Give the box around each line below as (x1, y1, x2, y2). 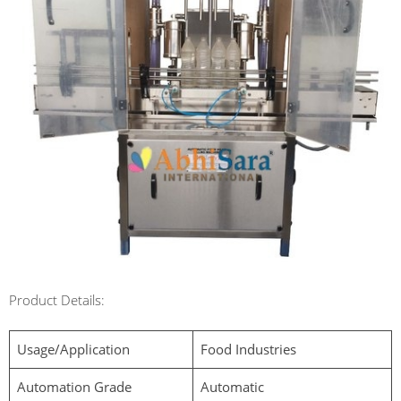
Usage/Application (16, 340, 130, 358)
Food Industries (200, 340, 296, 358)
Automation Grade (16, 378, 132, 396)
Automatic (200, 378, 264, 396)
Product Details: (9, 291, 105, 309)
